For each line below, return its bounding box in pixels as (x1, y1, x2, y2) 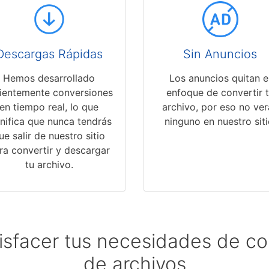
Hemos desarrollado (3, 72, 95, 85)
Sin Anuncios (183, 47, 257, 62)
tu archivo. (25, 159, 73, 171)
